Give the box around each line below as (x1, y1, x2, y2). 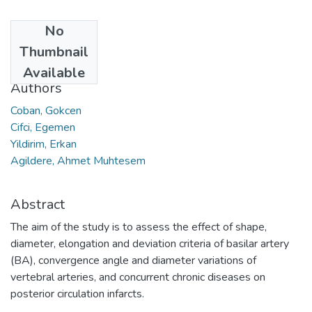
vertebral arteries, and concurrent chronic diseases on (10, 269, 265, 285)
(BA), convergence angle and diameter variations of (10, 252, 256, 268)
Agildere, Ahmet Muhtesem (10, 153, 146, 169)
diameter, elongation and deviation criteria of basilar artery (10, 235, 289, 251)
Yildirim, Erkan (10, 136, 77, 152)
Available (23, 63, 85, 82)
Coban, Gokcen (10, 102, 81, 118)
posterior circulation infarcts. (10, 286, 144, 302)
